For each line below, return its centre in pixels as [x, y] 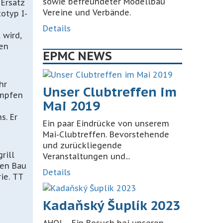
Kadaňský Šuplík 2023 [111, 205]
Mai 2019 [71, 106]
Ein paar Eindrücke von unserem [106, 123]
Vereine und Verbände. [87, 12]
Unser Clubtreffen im [110, 92]
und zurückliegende [82, 145]
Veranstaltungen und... [86, 156]
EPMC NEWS [77, 56]
